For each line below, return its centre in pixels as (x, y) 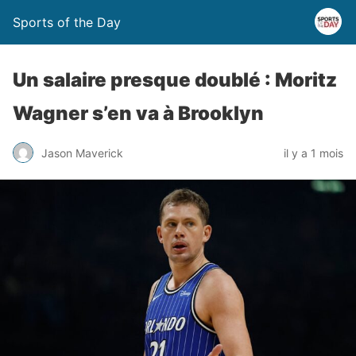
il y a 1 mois (313, 153)
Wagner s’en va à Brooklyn (138, 113)
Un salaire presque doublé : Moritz (175, 80)
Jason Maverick (82, 153)
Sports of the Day (67, 22)
